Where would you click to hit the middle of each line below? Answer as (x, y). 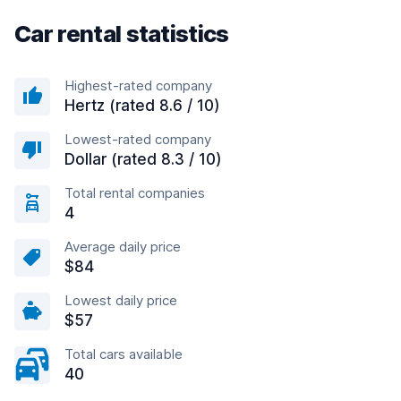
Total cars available (124, 354)
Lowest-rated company (138, 139)
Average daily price (123, 247)
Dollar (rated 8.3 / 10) (143, 159)
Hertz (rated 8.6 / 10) (142, 106)
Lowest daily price (121, 300)
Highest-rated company (138, 85)
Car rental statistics (122, 34)
